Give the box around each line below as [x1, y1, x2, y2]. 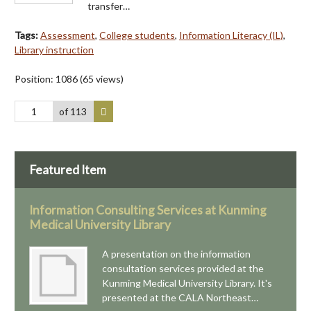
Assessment [40, 28, 95, 41]
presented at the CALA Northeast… [102, 292, 258, 304]
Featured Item [29, 162, 106, 177]
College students [99, 28, 175, 41]
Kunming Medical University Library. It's [102, 277, 272, 289]
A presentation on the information [102, 248, 251, 260]
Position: [15, 72, 56, 85]
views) [94, 72, 124, 85]
